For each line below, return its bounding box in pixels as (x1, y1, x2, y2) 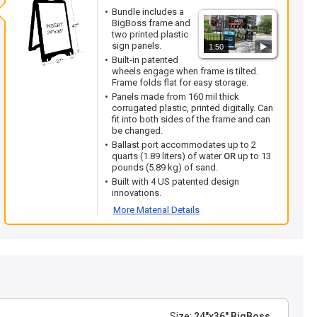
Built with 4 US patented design (112, 176, 239, 187)
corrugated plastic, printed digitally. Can (112, 103, 273, 113)
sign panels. (112, 40, 161, 51)
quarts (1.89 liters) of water (112, 151, 224, 161)
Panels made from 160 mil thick (112, 91, 239, 102)
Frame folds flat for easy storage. (112, 77, 248, 88)
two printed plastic (112, 29, 188, 40)
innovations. (112, 188, 161, 198)
